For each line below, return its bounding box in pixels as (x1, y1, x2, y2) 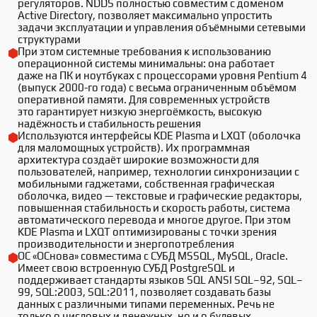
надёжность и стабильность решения (18, 117, 201, 129)
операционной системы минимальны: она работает (18, 57, 275, 69)
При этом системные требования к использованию (18, 45, 271, 57)
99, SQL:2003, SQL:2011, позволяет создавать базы (18, 286, 271, 298)
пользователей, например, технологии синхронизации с (18, 166, 299, 178)
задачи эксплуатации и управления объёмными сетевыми (18, 21, 306, 33)
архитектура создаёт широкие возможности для (18, 154, 259, 166)
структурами (18, 33, 81, 45)
